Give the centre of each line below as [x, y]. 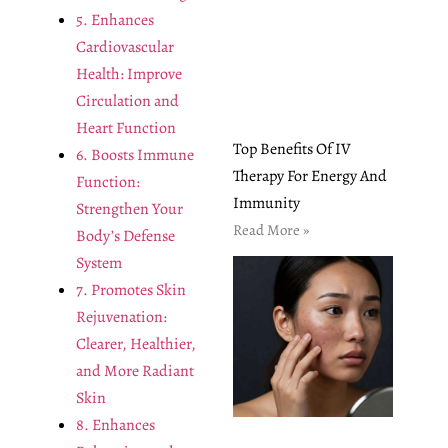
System [98, 262]
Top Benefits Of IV [291, 149]
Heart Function [125, 127]
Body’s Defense [125, 235]
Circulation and [127, 100]
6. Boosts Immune [134, 154]
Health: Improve [128, 73]
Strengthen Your [129, 208]
